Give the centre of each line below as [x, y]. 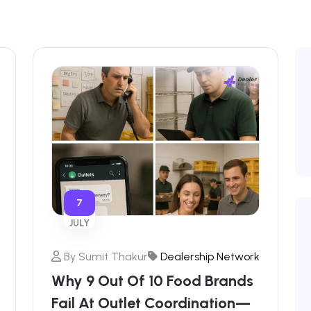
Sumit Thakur [112, 257]
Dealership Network [210, 257]
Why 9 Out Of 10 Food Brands [152, 281]
